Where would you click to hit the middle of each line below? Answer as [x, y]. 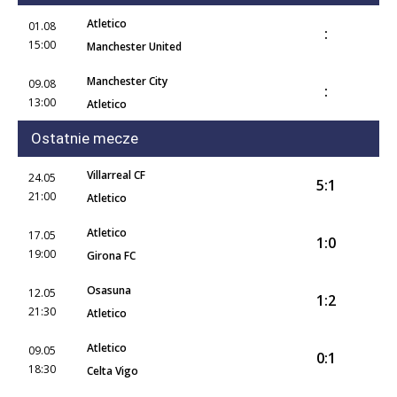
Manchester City [127, 81]
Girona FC [111, 256]
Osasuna [109, 290]
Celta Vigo [113, 371]
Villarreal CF [116, 175]
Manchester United [134, 47]
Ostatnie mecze [85, 138]
